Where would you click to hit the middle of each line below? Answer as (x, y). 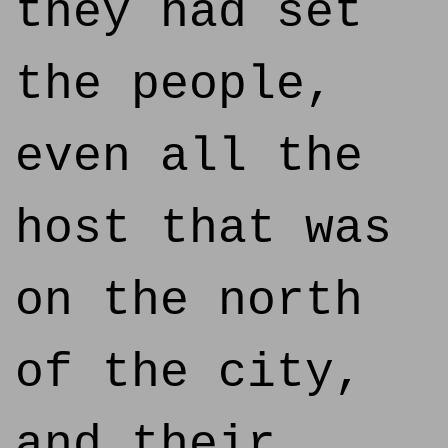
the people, (174, 85)
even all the (189, 157)
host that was (203, 229)
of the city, (189, 373)
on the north (189, 301)
